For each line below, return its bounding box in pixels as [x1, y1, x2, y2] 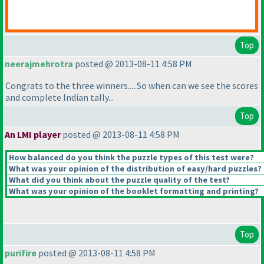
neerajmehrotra [5, 58, 73, 70]
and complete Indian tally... [5, 91, 114, 104]
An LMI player [5, 128, 61, 141]
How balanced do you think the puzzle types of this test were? [7, 152, 254, 163]
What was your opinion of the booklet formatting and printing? [7, 186, 259, 197]
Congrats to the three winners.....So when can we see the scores [5, 80, 258, 92]
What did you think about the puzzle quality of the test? [7, 174, 230, 186]
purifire [5, 247, 37, 259]
